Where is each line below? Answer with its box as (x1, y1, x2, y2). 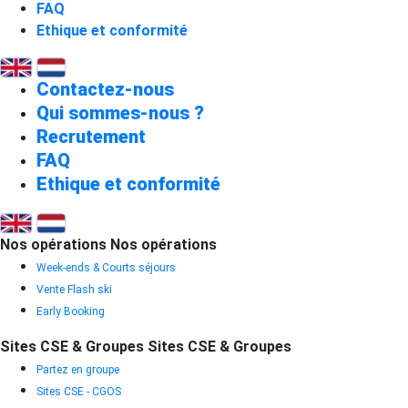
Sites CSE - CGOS (36, 384, 121, 398)
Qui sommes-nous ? (36, 102, 204, 125)
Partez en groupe (36, 362, 119, 376)
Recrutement (36, 126, 146, 148)
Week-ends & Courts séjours (36, 260, 176, 274)
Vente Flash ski (36, 282, 112, 296)
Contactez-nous (36, 78, 174, 101)
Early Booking (36, 304, 105, 318)
